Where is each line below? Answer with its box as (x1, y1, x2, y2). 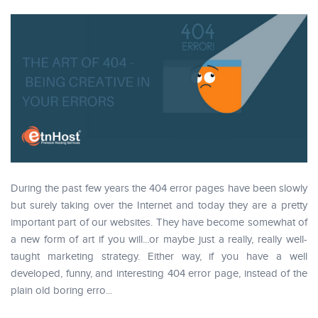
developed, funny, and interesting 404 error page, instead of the (11, 268, 307, 280)
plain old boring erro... (11, 285, 112, 297)
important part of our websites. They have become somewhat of (11, 216, 307, 229)
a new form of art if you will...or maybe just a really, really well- (11, 234, 307, 246)
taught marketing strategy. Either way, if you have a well (11, 251, 307, 263)
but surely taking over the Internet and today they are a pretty (11, 199, 307, 212)
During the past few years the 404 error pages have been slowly (11, 182, 307, 194)
